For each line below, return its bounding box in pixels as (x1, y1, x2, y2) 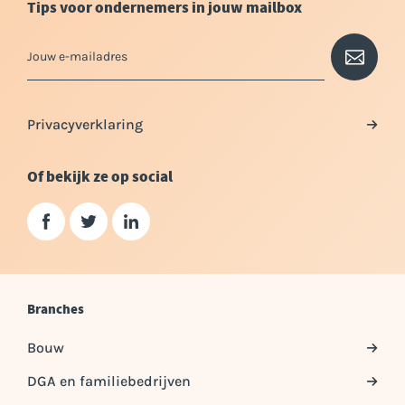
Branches (27, 299, 84, 319)
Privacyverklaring (27, 116, 143, 134)
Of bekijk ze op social (27, 166, 173, 188)
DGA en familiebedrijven (27, 372, 191, 391)
